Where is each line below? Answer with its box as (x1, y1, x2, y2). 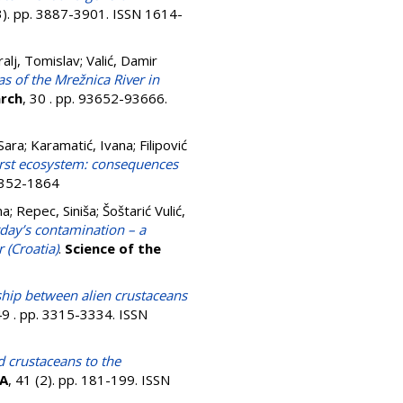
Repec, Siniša (16, 201, 96, 219)
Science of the (65, 239, 161, 257)
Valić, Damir (86, 51, 157, 69)
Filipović (139, 136, 187, 154)
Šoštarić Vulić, (103, 201, 185, 219)
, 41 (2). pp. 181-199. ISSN (8, 371, 170, 389)
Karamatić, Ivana (31, 136, 133, 154)
